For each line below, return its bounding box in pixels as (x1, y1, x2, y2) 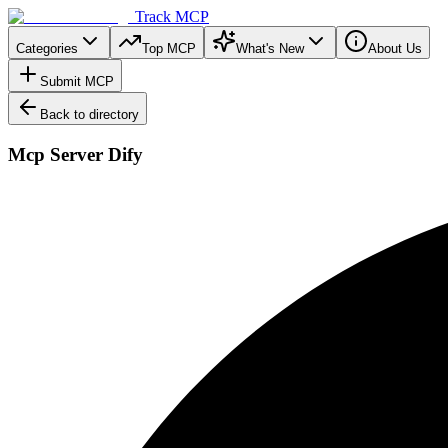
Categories (16, 41, 78, 56)
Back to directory (40, 107, 139, 122)
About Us (368, 41, 422, 56)
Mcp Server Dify (8, 143, 143, 165)
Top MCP (142, 41, 196, 56)
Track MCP (135, 8, 209, 25)
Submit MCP (40, 74, 114, 89)
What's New (236, 41, 304, 56)
